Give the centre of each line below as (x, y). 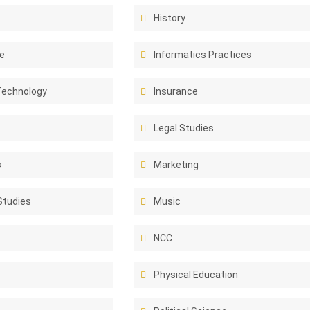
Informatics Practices (203, 55)
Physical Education (196, 275)
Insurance (176, 91)
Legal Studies (184, 128)
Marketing (176, 165)
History (170, 18)
